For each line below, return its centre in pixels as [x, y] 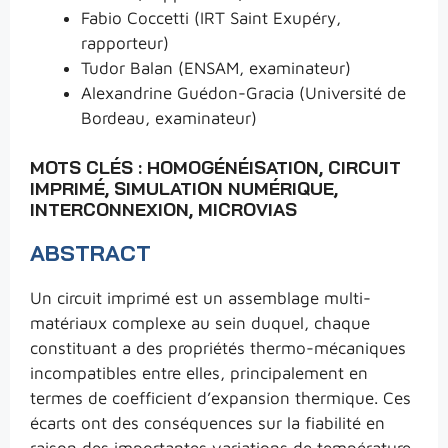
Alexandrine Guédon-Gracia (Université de [243, 93]
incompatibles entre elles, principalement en [199, 372]
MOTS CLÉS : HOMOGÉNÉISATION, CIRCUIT [215, 167]
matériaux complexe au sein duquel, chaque [200, 322]
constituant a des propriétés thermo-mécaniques [218, 347]
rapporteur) [125, 43]
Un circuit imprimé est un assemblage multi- [200, 297]
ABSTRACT [90, 252]
